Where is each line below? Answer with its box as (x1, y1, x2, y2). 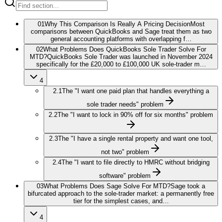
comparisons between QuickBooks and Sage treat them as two (30, 28, 212, 35)
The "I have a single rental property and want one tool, (57, 135, 213, 142)
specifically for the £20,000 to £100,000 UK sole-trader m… (36, 60, 206, 68)
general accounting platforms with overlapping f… (50, 35, 192, 43)
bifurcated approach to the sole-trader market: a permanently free (28, 190, 214, 197)
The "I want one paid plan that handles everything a (61, 87, 209, 95)
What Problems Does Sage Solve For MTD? (44, 182, 170, 190)
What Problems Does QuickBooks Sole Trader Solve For (43, 46, 206, 53)
